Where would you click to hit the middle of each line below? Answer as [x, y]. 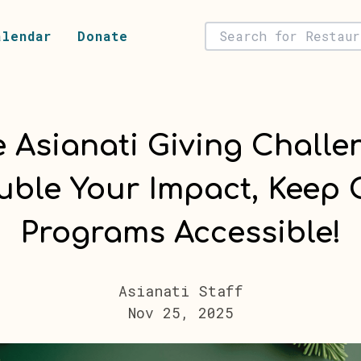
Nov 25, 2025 [180, 313]
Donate [103, 36]
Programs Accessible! [180, 233]
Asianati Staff [180, 291]
